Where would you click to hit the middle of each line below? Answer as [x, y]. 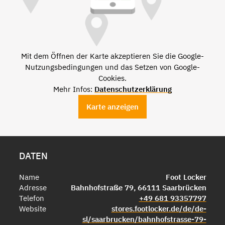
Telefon [31, 198]
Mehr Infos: [74, 89]
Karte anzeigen [113, 107]
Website [32, 209]
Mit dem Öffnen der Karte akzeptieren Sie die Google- [113, 56]
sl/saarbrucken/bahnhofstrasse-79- [144, 219]
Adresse [33, 188]
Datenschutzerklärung [133, 89]
